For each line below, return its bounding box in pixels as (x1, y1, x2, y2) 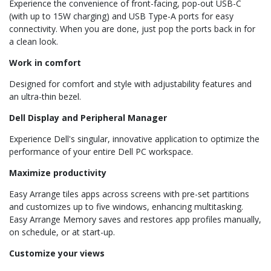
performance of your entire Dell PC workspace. (9, 146, 193, 158)
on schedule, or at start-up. (9, 226, 115, 238)
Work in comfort (9, 57, 81, 69)
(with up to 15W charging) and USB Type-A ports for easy (9, 10, 233, 22)
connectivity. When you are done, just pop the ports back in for (9, 23, 255, 35)
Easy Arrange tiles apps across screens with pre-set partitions (9, 188, 249, 200)
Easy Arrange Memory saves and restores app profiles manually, (9, 214, 261, 226)
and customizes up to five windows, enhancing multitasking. (9, 201, 243, 213)
